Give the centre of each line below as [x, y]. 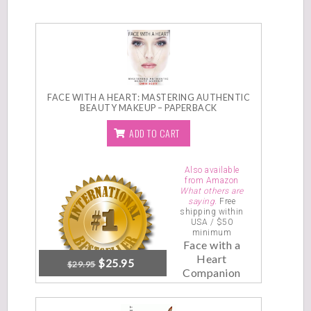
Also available [212, 170]
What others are [212, 191]
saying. [204, 201]
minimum [212, 233]
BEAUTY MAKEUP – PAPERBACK [149, 108]
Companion [212, 272]
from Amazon [212, 180]
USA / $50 [212, 222]
